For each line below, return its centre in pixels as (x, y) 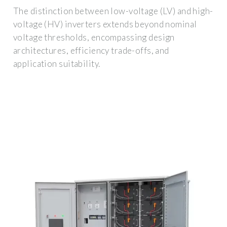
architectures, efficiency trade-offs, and (91, 50)
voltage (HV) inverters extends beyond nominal (105, 24)
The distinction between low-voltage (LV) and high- (113, 11)
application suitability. (57, 63)
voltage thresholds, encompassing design (94, 37)
